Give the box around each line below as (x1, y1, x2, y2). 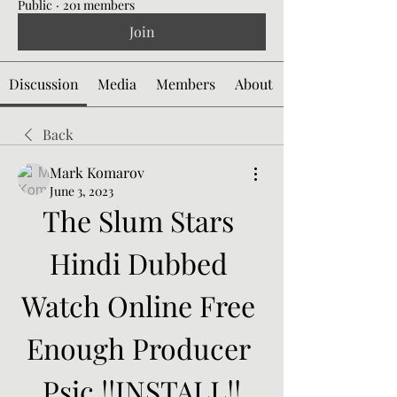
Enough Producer (26, 329, 251, 367)
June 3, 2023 (50, 183, 113, 199)
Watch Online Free (21, 286, 255, 324)
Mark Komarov (50, 163, 144, 182)
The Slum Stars (43, 201, 234, 239)
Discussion (8, 74, 79, 93)
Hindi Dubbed (50, 244, 228, 282)
